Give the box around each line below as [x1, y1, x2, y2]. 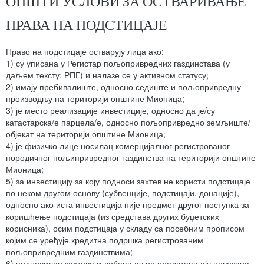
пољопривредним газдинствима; [6, 246, 133, 258]
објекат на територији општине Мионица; [6, 128, 166, 140]
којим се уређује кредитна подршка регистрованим [6, 234, 203, 246]
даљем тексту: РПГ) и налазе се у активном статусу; [6, 69, 209, 81]
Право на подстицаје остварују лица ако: [6, 45, 164, 58]
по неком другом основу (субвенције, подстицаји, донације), [6, 187, 239, 199]
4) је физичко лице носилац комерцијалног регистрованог [6, 140, 230, 152]
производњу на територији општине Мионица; [6, 93, 184, 105]
